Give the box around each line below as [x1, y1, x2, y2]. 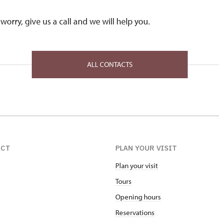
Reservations [115, 208, 154, 217]
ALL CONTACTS [87, 60, 132, 69]
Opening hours [115, 192, 161, 201]
